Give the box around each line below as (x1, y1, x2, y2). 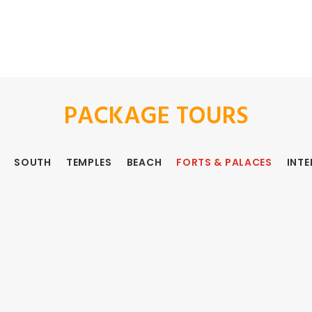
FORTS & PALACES (176, 155, 272, 169)
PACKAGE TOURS (63, 97, 249, 136)
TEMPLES (65, 155, 112, 169)
